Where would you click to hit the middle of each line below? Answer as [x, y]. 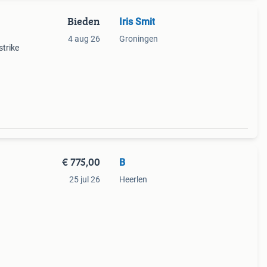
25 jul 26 [84, 179]
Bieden [83, 21]
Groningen [138, 39]
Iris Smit [137, 22]
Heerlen [133, 179]
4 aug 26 [84, 39]
